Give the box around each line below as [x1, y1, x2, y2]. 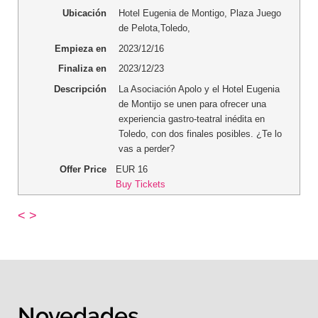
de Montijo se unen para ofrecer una [119, 99, 267, 110]
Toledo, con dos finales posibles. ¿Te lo [119, 128, 283, 140]
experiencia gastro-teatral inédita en [119, 114, 265, 125]
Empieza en [55, 43, 107, 54]
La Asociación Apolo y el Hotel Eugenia [119, 84, 280, 95]
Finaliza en [58, 63, 107, 75]
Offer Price [60, 164, 107, 175]
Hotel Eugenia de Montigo [119, 7, 225, 18]
